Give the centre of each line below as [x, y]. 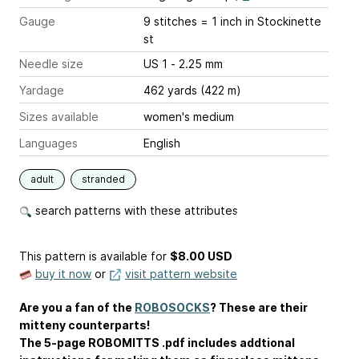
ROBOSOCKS [172, 307]
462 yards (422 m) [192, 90]
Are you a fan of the [77, 307]
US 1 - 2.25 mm [197, 64]
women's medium [189, 117]
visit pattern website [181, 274]
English [162, 143]
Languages [48, 143]
